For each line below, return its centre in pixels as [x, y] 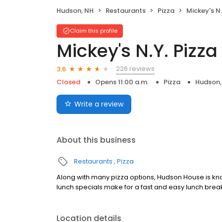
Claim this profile [94, 31]
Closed [68, 82]
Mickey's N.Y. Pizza [137, 51]
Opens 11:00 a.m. [122, 82]
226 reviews [135, 69]
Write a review [99, 104]
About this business [96, 140]
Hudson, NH [75, 11]
